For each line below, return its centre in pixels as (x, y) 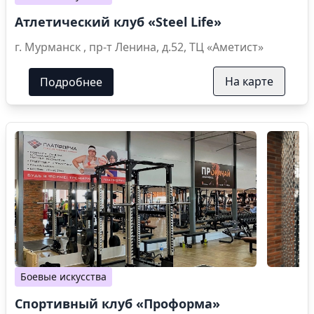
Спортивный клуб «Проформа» (117, 303)
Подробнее (71, 82)
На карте (249, 81)
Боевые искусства (63, 276)
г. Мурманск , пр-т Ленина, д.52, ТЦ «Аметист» (176, 47)
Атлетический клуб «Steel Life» (118, 21)
